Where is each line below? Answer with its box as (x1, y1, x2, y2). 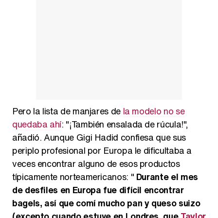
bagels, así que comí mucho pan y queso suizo (12, 197, 200, 210)
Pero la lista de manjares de (12, 105, 123, 118)
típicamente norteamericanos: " (12, 170, 136, 183)
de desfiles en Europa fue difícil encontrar (12, 183, 184, 197)
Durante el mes (136, 170, 198, 183)
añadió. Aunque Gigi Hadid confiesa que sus (12, 131, 186, 144)
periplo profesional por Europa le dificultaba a (12, 144, 192, 157)
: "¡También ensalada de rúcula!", (61, 118, 188, 131)
